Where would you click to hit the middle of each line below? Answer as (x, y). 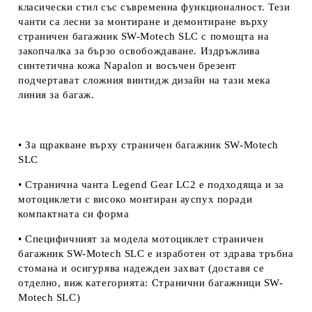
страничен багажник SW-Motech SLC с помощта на (144, 36)
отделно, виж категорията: (85, 282)
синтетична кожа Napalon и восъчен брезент (127, 65)
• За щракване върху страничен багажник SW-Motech (148, 145)
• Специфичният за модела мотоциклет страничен (141, 239)
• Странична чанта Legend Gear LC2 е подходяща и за (151, 184)
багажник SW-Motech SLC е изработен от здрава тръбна (156, 253)
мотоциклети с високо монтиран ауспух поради (135, 199)
